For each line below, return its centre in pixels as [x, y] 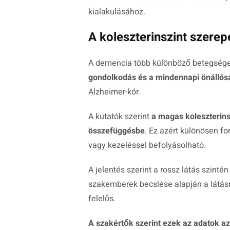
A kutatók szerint [120, 117]
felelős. [102, 199]
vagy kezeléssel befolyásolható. [147, 146]
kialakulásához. [117, 12]
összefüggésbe [117, 131]
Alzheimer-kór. [114, 92]
